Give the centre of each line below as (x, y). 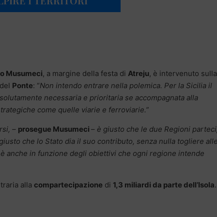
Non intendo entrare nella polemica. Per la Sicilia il (126, 85)
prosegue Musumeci (54, 129)
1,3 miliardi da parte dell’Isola (164, 185)
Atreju (139, 73)
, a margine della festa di (85, 73)
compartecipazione (68, 185)
